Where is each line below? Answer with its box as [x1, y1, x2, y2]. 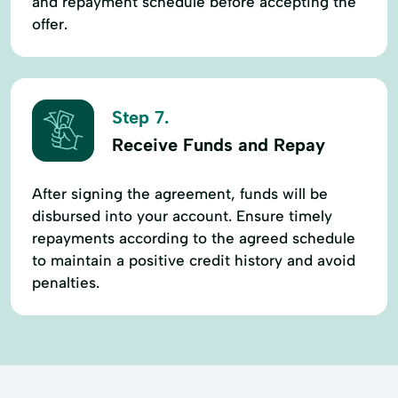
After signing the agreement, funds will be [32, 184, 328, 203]
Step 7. [112, 107, 169, 129]
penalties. [32, 273, 99, 291]
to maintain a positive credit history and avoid [32, 251, 355, 269]
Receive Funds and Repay [112, 134, 325, 156]
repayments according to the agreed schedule [32, 228, 355, 247]
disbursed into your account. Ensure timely [32, 206, 332, 225]
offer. [32, 14, 68, 33]
